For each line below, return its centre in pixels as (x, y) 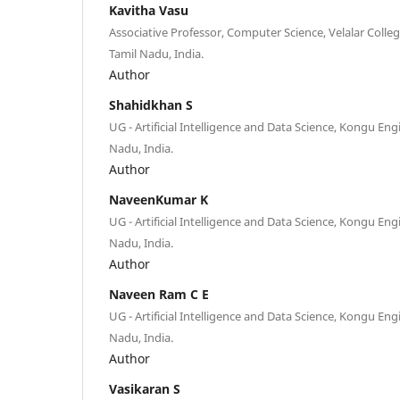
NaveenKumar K (158, 199)
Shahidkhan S (151, 104)
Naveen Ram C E (159, 294)
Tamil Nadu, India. (156, 53)
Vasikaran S (145, 388)
